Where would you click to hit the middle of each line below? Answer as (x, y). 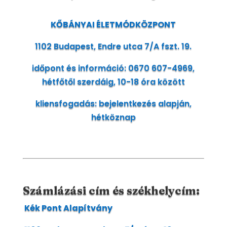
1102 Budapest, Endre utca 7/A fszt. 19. (113, 46)
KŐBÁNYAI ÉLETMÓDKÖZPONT (113, 25)
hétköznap (113, 117)
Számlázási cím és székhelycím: (111, 191)
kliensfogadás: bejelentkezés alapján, (113, 104)
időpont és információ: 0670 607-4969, (113, 68)
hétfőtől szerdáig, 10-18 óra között (113, 82)
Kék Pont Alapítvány (68, 208)
